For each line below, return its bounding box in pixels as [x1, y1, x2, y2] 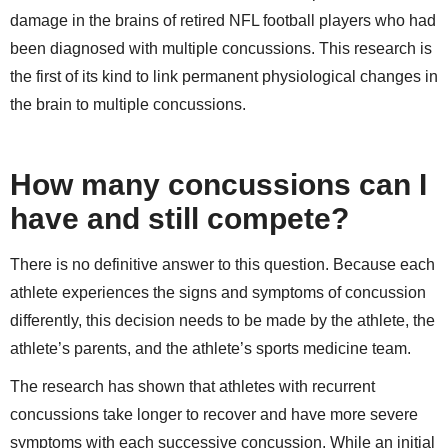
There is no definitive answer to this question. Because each [10, 255, 435, 273]
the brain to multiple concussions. [10, 96, 246, 114]
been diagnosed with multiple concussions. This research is [10, 40, 432, 58]
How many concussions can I [10, 167, 427, 201]
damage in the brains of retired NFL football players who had [10, 12, 436, 30]
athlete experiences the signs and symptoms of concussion [10, 283, 426, 301]
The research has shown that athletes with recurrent [10, 378, 375, 396]
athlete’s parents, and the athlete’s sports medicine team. [10, 339, 411, 357]
